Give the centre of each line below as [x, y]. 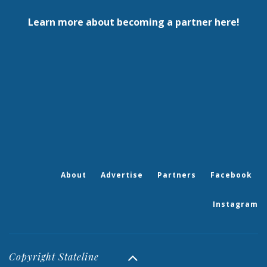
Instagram [235, 204]
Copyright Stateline [54, 256]
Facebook [231, 175]
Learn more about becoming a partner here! [133, 22]
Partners [177, 175]
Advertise [122, 175]
